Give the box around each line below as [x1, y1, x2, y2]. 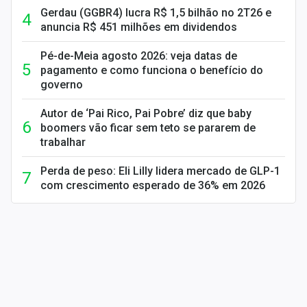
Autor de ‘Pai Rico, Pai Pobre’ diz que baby [40, 107, 251, 120]
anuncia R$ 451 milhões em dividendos [40, 21, 237, 34]
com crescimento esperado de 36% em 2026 [40, 179, 265, 192]
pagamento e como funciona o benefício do [40, 64, 263, 77]
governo [40, 78, 83, 91]
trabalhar [40, 136, 86, 149]
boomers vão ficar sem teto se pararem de [40, 121, 256, 134]
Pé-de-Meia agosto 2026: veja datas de [40, 49, 237, 62]
